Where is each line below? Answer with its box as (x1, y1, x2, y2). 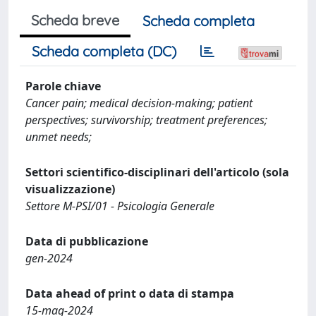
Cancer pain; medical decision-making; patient (25, 95, 253, 111)
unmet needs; (25, 128, 92, 145)
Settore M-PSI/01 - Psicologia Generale (25, 197, 214, 214)
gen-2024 (25, 250, 73, 266)
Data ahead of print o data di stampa (25, 285, 234, 301)
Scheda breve (31, 11, 119, 29)
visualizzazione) (25, 181, 115, 197)
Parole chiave (25, 78, 101, 94)
